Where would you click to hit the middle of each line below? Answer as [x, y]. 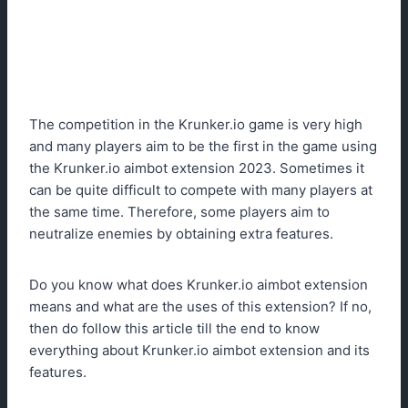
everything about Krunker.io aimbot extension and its [199, 350]
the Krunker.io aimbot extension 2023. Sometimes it [197, 168]
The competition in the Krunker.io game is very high [196, 124]
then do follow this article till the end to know [174, 328]
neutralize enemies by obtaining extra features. [181, 233]
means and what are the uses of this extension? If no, [200, 306]
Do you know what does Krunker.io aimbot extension [199, 284]
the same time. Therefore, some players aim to [179, 211]
